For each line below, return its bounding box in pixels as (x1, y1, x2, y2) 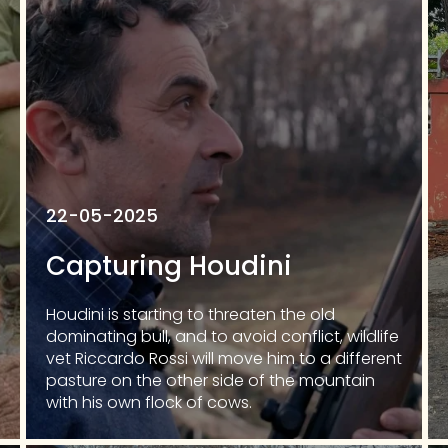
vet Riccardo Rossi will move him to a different (46, 347, 402, 370)
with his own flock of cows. (46, 391, 252, 414)
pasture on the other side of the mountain (46, 369, 375, 392)
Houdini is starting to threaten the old (46, 303, 335, 326)
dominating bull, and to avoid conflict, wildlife (46, 325, 399, 348)
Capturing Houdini (46, 248, 292, 284)
